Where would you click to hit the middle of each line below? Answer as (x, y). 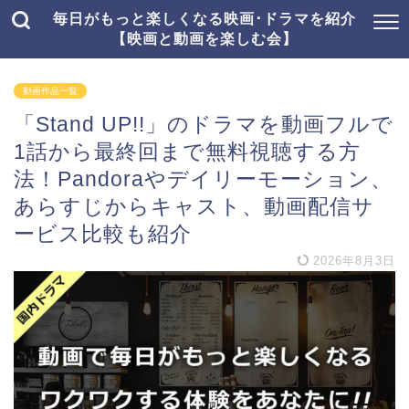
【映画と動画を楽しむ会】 (204, 38)
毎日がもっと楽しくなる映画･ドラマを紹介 (204, 18)
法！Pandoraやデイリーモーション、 (203, 179)
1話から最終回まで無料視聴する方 (187, 152)
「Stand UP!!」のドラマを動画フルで (204, 124)
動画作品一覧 (50, 91)
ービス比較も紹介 (103, 234)
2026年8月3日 (352, 261)
